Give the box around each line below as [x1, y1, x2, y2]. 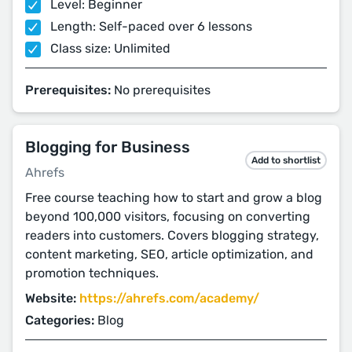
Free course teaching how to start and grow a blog [25, 190, 322, 205]
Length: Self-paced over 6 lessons [47, 19, 252, 34]
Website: [25, 291, 76, 306]
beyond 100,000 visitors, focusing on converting [25, 209, 310, 224]
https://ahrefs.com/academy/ [79, 291, 259, 306]
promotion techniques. [25, 266, 159, 280]
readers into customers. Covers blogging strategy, [25, 228, 319, 243]
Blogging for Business [25, 137, 190, 156]
